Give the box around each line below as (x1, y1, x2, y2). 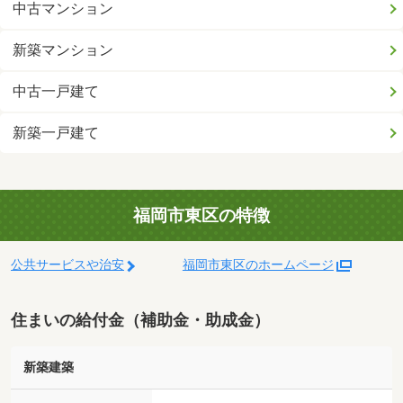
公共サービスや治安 (11, 257, 124, 273)
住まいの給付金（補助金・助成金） (11, 311, 270, 330)
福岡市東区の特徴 (133, 204, 270, 226)
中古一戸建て (13, 83, 100, 101)
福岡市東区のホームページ (182, 257, 334, 273)
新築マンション (13, 41, 114, 59)
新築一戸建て (13, 124, 100, 142)
